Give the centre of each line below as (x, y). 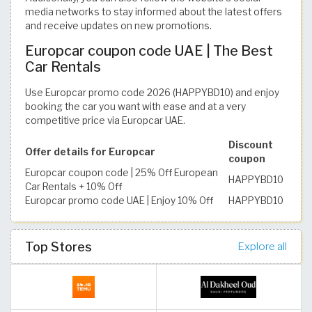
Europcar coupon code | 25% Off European (122, 172)
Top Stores (58, 246)
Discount (251, 145)
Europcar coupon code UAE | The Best (149, 50)
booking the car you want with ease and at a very (135, 106)
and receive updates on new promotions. (118, 25)
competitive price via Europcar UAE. (105, 120)
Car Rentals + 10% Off (73, 186)
